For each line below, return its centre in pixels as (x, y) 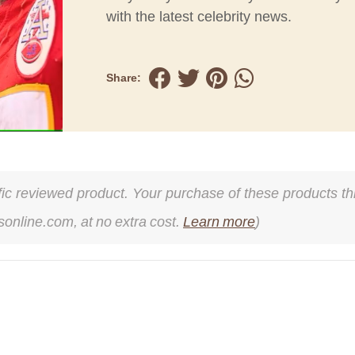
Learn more (219, 222)
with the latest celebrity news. (199, 17)
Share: (124, 78)
